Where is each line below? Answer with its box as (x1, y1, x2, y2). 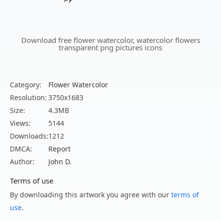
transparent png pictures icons (59, 42, 162, 53)
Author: (10, 157, 35, 167)
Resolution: (10, 93, 47, 103)
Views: (10, 118, 31, 128)
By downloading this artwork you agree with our (10, 190, 171, 200)
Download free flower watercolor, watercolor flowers (21, 35, 200, 45)
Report (48, 144, 71, 154)
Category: (10, 80, 41, 90)
